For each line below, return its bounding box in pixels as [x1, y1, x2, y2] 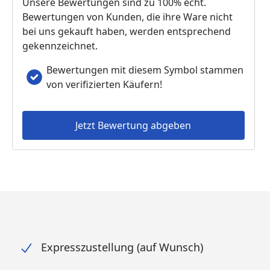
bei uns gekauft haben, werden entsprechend [22, 25, 231, 38]
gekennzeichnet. [22, 39, 98, 52]
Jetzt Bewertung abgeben [75, 119, 192, 132]
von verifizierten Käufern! [46, 78, 162, 91]
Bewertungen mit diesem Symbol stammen [46, 63, 243, 77]
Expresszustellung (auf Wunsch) [41, 240, 203, 254]
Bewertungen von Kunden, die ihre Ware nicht [22, 10, 233, 24]
